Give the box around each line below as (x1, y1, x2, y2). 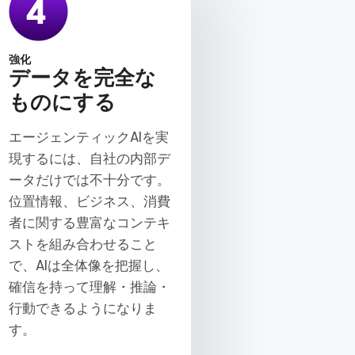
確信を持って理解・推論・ (8, 277, 170, 296)
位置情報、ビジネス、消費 (8, 191, 170, 211)
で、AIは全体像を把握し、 (8, 255, 169, 275)
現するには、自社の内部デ (8, 148, 170, 168)
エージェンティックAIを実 (8, 127, 169, 147)
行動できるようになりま (8, 298, 157, 318)
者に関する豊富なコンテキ (8, 212, 170, 232)
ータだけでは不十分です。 (8, 170, 170, 189)
